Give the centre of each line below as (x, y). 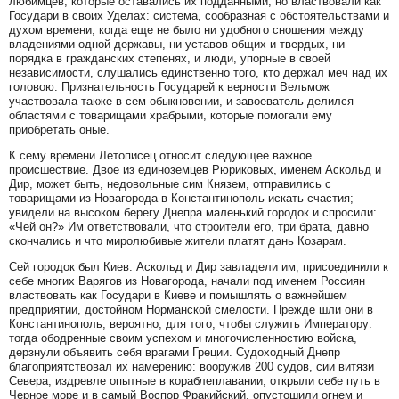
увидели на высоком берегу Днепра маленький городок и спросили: (193, 212)
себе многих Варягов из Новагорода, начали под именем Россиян (187, 281)
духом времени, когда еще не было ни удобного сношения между (187, 29)
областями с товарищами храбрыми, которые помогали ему (171, 115)
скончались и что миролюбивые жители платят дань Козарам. (178, 240)
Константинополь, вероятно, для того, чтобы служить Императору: (191, 323)
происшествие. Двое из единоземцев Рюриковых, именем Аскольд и (195, 169)
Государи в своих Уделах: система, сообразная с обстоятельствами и (199, 15)
